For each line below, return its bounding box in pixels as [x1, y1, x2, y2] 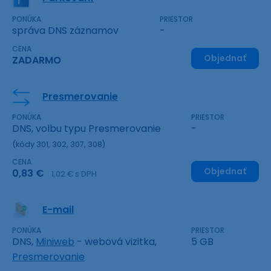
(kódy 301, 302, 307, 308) [12, 139, 105, 150]
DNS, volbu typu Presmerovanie [12, 122, 161, 136]
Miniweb [36, 235, 74, 249]
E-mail [42, 203, 74, 217]
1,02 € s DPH [51, 169, 97, 180]
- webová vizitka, [74, 235, 157, 249]
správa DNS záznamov [12, 24, 119, 38]
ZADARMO [12, 53, 61, 68]
